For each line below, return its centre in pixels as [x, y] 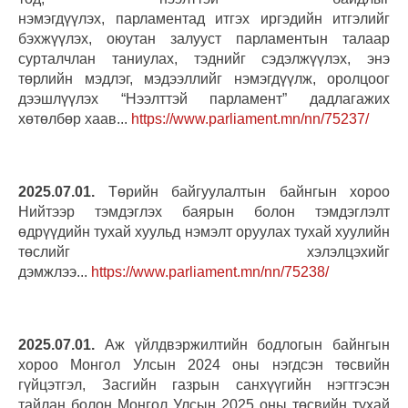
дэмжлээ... [55, 271]
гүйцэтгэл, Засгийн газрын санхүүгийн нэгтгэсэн [204, 384]
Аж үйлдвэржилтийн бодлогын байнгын [242, 344]
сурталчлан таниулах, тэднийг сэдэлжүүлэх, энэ [204, 58]
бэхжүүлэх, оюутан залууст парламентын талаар [204, 38]
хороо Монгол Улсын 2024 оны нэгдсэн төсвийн [204, 364]
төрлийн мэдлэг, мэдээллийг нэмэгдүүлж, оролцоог [204, 78]
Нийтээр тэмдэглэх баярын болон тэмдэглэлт [204, 211]
